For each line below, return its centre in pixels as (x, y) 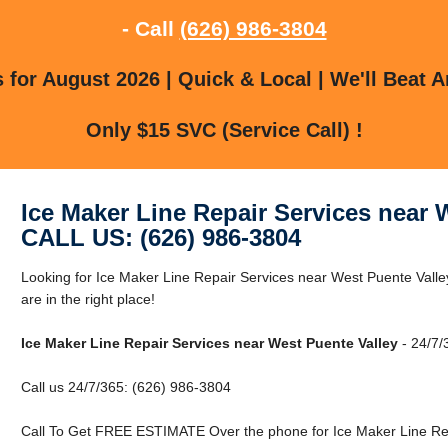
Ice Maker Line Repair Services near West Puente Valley (209, 342)
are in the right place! (87, 298)
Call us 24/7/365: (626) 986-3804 (125, 386)
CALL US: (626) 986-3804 (160, 237)
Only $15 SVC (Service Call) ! (224, 129)
